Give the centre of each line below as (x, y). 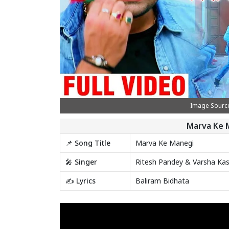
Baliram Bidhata (162, 180)
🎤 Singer (81, 162)
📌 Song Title (88, 143)
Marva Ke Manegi (164, 143)
